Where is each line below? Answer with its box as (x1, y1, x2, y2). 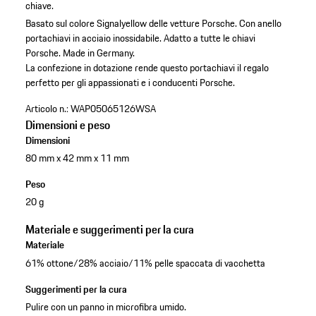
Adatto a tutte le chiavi (163, 30, 255, 47)
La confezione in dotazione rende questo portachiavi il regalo (25, 60, 269, 76)
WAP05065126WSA (70, 101, 156, 117)
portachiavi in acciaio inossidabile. (25, 30, 162, 47)
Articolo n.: (25, 101, 68, 117)
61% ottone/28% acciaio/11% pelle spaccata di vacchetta (25, 255, 265, 271)
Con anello (238, 16, 281, 32)
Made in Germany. (62, 45, 135, 61)
